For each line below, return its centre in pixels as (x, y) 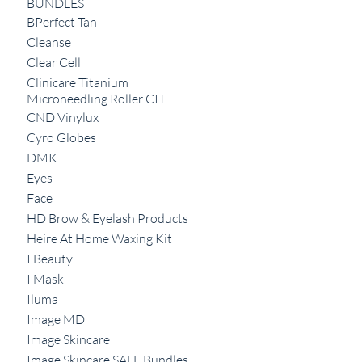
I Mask (46, 279)
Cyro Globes (62, 137)
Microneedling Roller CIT (97, 99)
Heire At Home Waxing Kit (100, 238)
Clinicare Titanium (78, 82)
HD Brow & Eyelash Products (108, 218)
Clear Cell (54, 62)
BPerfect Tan (62, 22)
